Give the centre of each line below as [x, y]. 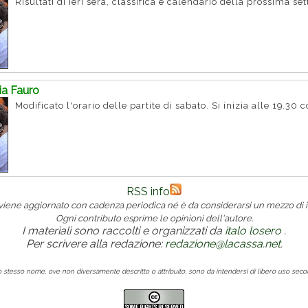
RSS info [148, 191]
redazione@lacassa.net [222, 244]
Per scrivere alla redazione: [95, 244]
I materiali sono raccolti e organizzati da [122, 231]
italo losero [252, 231]
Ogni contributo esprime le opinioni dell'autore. [154, 218]
